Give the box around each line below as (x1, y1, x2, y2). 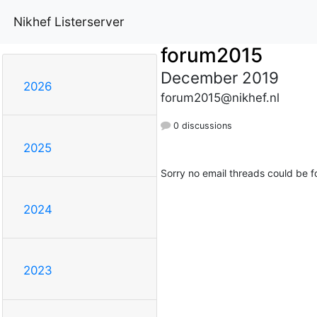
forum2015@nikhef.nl (160, 90, 279, 105)
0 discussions (170, 120, 232, 131)
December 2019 (160, 67, 279, 87)
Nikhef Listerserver (13, 13, 125, 29)
